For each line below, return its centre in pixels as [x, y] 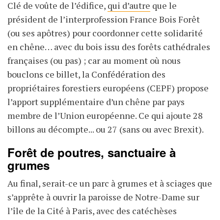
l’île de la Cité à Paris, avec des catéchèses [92, 211]
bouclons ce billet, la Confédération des [86, 74]
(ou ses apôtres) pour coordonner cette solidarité [105, 33]
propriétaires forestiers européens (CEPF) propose [108, 88]
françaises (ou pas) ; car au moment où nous [94, 61]
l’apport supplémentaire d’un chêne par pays [96, 102]
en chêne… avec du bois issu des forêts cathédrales [109, 47]
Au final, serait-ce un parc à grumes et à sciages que [110, 183]
